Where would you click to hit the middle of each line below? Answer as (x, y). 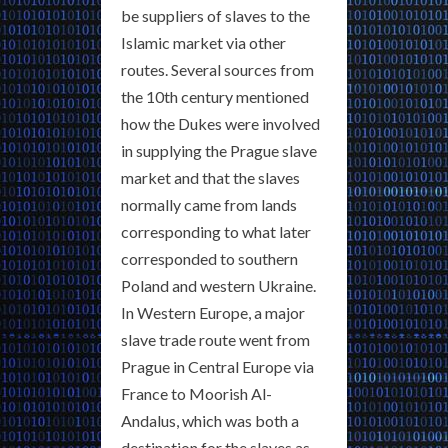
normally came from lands (209, 204)
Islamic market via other (203, 42)
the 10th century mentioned (215, 96)
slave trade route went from (215, 339)
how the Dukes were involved (220, 123)
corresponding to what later (216, 231)
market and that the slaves (210, 177)
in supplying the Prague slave (219, 150)
